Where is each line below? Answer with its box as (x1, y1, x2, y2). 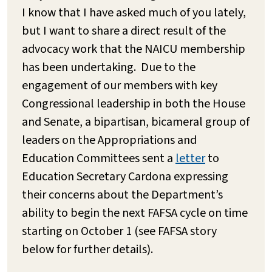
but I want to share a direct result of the (22, 22, 226, 39)
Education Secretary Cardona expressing (22, 168, 228, 185)
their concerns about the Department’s (22, 186, 223, 203)
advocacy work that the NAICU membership (22, 40, 245, 58)
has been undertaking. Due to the (22, 58, 195, 76)
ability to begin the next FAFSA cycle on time (22, 204, 248, 222)
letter (175, 149, 205, 167)
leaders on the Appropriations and (22, 131, 197, 149)
